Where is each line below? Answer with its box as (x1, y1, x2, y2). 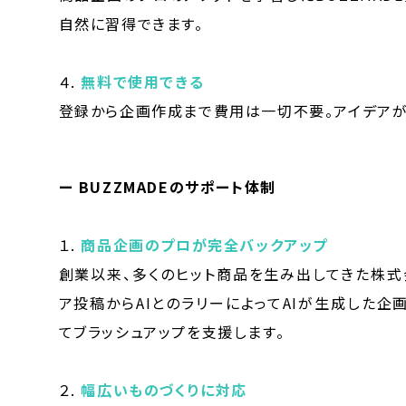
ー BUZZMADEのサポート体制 (58, 175, 276, 198)
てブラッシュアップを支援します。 (58, 320, 285, 343)
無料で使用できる (81, 70, 205, 92)
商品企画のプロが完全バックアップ (81, 233, 328, 256)
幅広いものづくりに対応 (81, 378, 247, 401)
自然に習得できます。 (58, 12, 204, 34)
